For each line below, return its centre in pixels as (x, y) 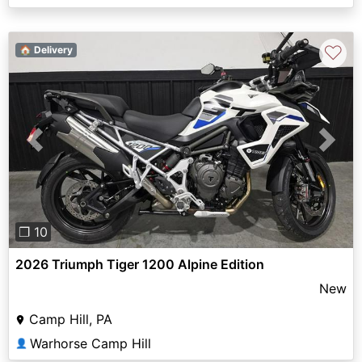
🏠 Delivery (46, 49)
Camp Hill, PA (71, 319)
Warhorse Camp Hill (90, 343)
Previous (61, 149)
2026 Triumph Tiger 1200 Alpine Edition (140, 264)
